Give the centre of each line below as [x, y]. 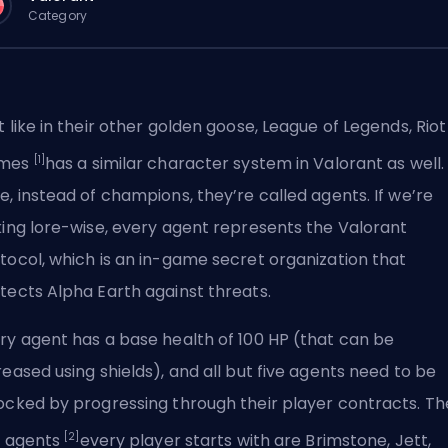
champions [145, 196]
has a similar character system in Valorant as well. [244, 164]
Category [57, 15]
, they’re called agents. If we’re [311, 196]
